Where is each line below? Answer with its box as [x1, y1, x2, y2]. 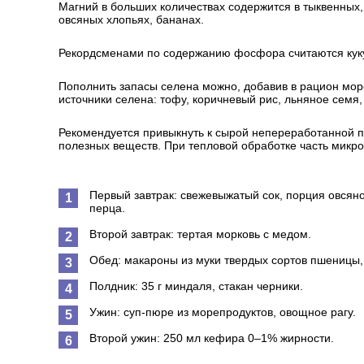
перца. [89, 201, 125, 214]
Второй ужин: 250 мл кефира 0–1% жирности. [89, 331, 334, 344]
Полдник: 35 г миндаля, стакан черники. [89, 279, 303, 292]
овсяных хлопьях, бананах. [58, 13, 204, 26]
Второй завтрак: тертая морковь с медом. [89, 227, 311, 240]
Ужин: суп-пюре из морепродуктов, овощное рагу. [89, 305, 356, 318]
